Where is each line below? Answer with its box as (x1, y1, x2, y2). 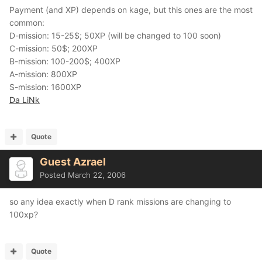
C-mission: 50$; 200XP (9, 43, 98, 53)
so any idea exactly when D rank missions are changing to (9, 196, 231, 206)
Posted (40, 170, 68, 180)
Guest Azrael (40, 156, 106, 168)
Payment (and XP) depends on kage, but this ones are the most (9, 5, 253, 15)
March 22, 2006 (68, 170, 126, 180)
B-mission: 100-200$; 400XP (9, 56, 120, 66)
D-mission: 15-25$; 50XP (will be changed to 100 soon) (9, 30, 221, 40)
